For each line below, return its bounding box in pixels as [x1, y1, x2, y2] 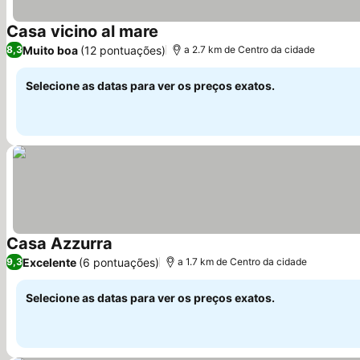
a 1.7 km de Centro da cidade [178, 256, 307, 268]
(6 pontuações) [79, 255, 159, 269]
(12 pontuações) [80, 43, 166, 57]
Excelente [22, 255, 76, 269]
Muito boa [22, 43, 78, 57]
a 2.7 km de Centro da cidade [184, 43, 315, 55]
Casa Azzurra [6, 234, 112, 253]
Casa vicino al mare [6, 22, 158, 41]
